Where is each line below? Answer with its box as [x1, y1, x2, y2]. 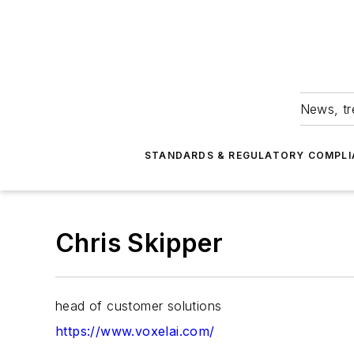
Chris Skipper [55, 228, 224, 258]
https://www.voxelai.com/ [55, 323, 215, 339]
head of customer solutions [55, 298, 222, 314]
